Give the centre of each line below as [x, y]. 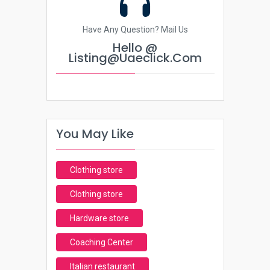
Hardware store [99, 218]
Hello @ [135, 48]
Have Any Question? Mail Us [135, 30]
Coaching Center [101, 242]
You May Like [95, 134]
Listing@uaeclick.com [135, 58]
